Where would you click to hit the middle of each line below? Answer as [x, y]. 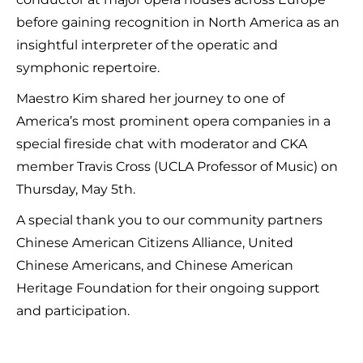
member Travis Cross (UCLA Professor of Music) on [177, 167]
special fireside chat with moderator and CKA [162, 144]
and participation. [73, 311]
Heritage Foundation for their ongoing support [168, 288]
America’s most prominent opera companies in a [173, 121]
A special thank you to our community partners [169, 220]
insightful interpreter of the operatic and [147, 45]
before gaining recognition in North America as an [178, 22]
